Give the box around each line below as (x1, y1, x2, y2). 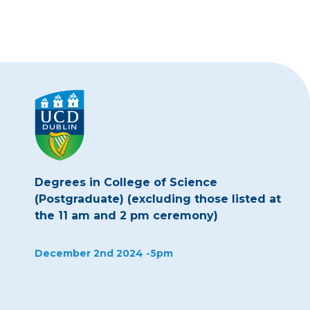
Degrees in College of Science (35, 176, 217, 190)
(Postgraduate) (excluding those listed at (35, 192, 281, 206)
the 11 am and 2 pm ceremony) (35, 209, 221, 223)
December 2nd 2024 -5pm (35, 247, 173, 260)
